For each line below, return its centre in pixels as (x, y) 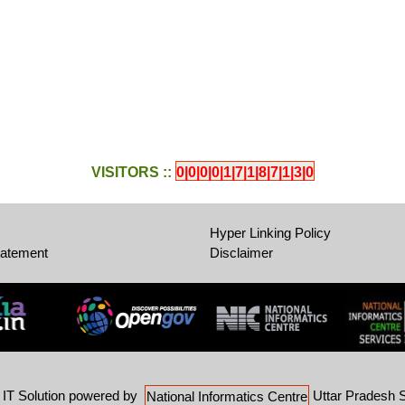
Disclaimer (241, 253)
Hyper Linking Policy (270, 233)
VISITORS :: (131, 173)
